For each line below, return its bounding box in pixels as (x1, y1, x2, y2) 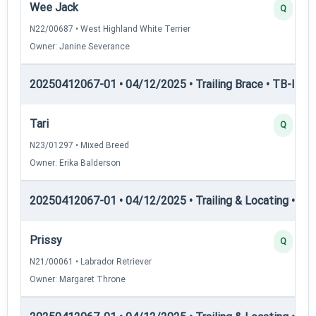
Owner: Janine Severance (30, 41, 130, 51)
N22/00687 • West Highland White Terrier (30, 23, 190, 34)
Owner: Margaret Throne (30, 274, 126, 284)
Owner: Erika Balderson (30, 157, 121, 168)
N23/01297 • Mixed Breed (30, 140, 129, 150)
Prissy (30, 233, 62, 247)
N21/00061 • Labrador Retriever (30, 256, 152, 267)
